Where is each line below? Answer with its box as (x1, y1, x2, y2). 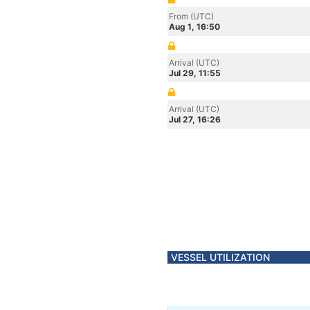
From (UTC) (169, 11, 214, 21)
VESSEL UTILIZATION (171, 251, 270, 263)
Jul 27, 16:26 (169, 114, 221, 125)
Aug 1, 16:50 (169, 21, 220, 32)
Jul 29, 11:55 (169, 68, 221, 78)
